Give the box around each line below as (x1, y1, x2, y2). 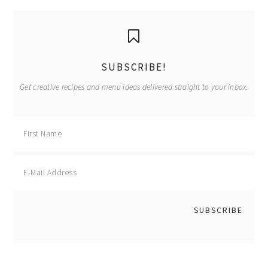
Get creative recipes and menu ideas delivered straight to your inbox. (20, 82, 248, 93)
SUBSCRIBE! (101, 60, 167, 74)
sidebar (13, 36, 73, 60)
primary (13, 11, 80, 35)
